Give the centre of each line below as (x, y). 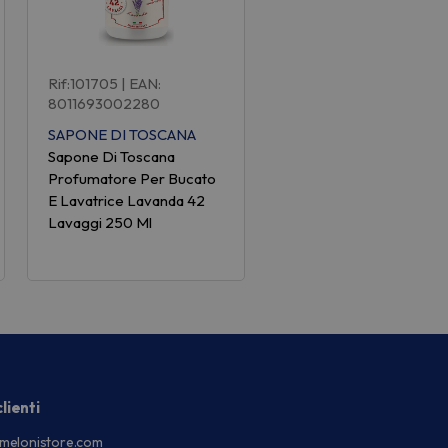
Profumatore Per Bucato (131, 179)
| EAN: (140, 84)
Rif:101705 (82, 84)
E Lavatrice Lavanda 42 (126, 201)
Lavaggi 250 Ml (99, 223)
